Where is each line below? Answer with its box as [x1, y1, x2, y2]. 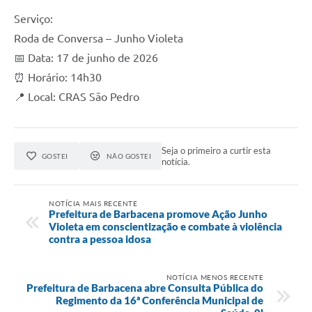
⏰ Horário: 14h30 [14, 71, 102, 84]
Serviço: [14, 13, 53, 26]
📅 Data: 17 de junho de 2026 [14, 52, 158, 65]
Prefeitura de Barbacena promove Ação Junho [49, 207, 267, 220]
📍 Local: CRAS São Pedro [14, 91, 139, 104]
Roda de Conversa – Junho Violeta [14, 32, 183, 45]
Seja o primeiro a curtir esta [162, 145, 272, 157]
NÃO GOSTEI [106, 152, 152, 161]
